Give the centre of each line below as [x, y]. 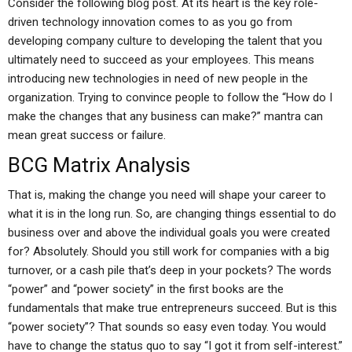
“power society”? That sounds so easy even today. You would [167, 327]
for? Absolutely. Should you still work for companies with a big [169, 251]
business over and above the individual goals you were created [169, 233]
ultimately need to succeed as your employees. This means [161, 60]
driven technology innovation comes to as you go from [150, 22]
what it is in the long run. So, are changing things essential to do [172, 214]
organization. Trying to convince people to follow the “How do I [170, 97]
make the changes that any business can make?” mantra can [165, 116]
